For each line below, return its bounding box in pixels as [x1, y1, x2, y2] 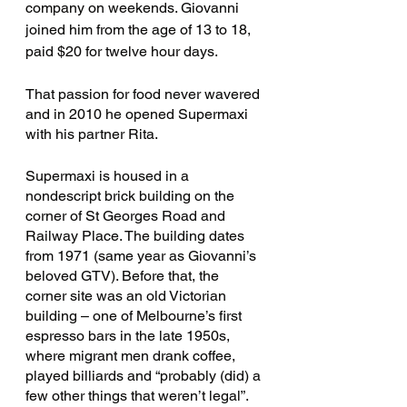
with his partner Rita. [25, 125, 158, 143]
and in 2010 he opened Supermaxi [25, 105, 252, 123]
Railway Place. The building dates [25, 227, 248, 244]
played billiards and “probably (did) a [25, 367, 264, 384]
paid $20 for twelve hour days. [25, 43, 218, 60]
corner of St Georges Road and [25, 207, 229, 224]
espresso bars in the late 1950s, [25, 327, 233, 344]
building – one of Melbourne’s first [25, 307, 245, 324]
